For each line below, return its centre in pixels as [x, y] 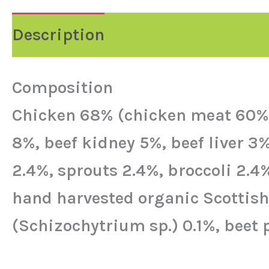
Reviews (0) [171, 34]
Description [58, 34]
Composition [62, 87]
